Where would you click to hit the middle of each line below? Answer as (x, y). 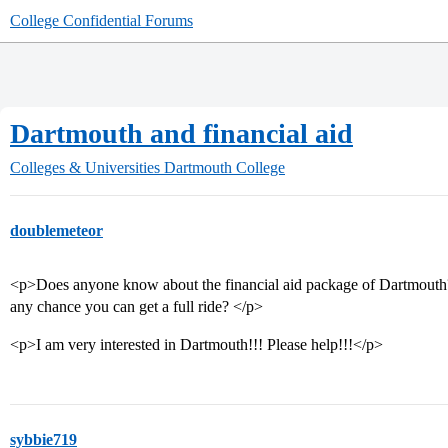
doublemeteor (56, 230)
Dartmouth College (224, 167)
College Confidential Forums (101, 20)
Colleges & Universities (85, 167)
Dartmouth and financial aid (181, 133)
